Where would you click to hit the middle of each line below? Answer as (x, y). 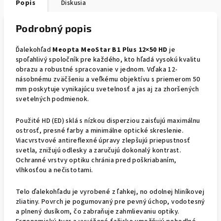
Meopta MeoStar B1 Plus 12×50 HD (110, 50)
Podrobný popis (54, 28)
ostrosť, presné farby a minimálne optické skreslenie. (100, 131)
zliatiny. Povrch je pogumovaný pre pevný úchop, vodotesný (110, 202)
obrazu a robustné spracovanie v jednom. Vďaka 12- (97, 70)
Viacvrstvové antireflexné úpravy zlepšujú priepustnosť (103, 141)
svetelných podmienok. (53, 99)
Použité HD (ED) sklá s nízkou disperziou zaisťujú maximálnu (108, 121)
